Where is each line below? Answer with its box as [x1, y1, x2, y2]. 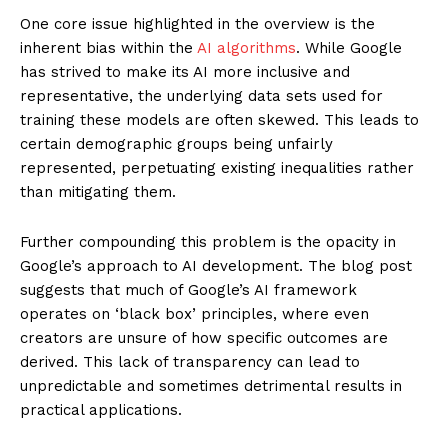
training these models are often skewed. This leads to [20, 110, 419, 129]
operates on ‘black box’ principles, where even [20, 304, 369, 323]
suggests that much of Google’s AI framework [20, 280, 357, 299]
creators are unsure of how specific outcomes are [20, 328, 388, 347]
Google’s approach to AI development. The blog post [20, 256, 412, 275]
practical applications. [20, 400, 182, 419]
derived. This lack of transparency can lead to [20, 352, 360, 371]
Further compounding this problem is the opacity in [20, 232, 396, 251]
